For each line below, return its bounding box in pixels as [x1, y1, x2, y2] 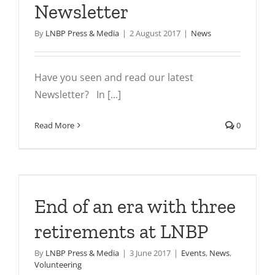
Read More [34, 120, 74, 131]
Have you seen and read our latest [34, 71, 193, 84]
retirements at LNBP [34, 220, 208, 243]
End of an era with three [34, 195, 236, 218]
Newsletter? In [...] [34, 88, 121, 101]
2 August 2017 [130, 28, 180, 39]
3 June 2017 [130, 247, 171, 258]
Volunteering [34, 259, 82, 270]
